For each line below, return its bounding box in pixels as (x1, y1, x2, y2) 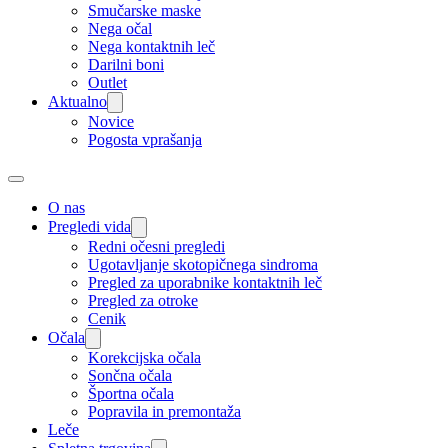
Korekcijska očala (88, 349, 201, 366)
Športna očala (88, 385, 174, 402)
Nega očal (88, 20, 152, 37)
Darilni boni (88, 56, 164, 73)
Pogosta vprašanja (88, 131, 202, 148)
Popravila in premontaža (88, 403, 241, 420)
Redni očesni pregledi (88, 238, 225, 255)
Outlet (88, 74, 127, 91)
